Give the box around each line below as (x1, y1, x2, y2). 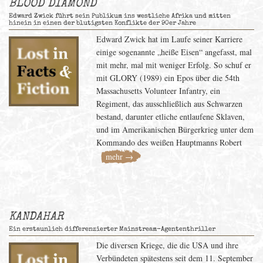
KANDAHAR (9, 211, 63, 223)
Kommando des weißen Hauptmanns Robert (96, 137, 242, 148)
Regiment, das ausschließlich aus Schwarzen (96, 98, 243, 109)
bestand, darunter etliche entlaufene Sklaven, (96, 111, 245, 122)
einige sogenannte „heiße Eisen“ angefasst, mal (96, 46, 252, 58)
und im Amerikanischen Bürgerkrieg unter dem (96, 124, 254, 135)
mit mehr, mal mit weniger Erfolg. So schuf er (96, 59, 252, 70)
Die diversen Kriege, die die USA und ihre (96, 240, 239, 251)
